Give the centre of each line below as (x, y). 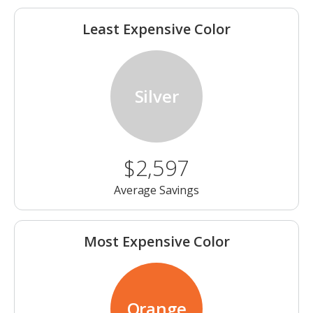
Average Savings (156, 190)
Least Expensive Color (156, 29)
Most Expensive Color (156, 242)
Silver (156, 96)
